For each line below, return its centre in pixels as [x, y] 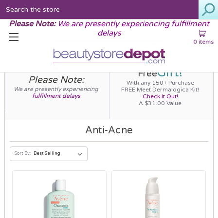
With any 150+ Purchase [160, 82]
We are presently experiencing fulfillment [133, 24]
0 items [203, 42]
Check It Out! [160, 96]
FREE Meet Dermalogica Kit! [160, 89]
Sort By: [22, 153]
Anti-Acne [109, 130]
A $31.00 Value [160, 103]
